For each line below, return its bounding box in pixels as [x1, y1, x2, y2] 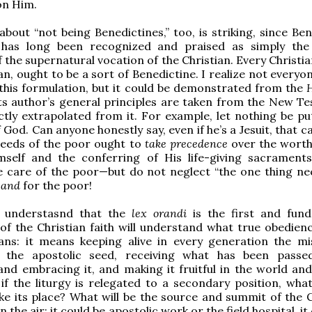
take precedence [144, 136, 231, 150]
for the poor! [23, 178, 92, 192]
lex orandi [132, 205, 193, 220]
